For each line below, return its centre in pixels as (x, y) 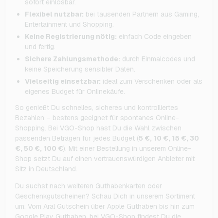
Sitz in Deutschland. (46, 169)
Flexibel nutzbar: (54, 14)
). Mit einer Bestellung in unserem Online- (127, 148)
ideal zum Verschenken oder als (152, 81)
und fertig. (40, 46)
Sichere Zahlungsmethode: (73, 59)
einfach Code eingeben (154, 36)
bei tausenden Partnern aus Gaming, (141, 14)
